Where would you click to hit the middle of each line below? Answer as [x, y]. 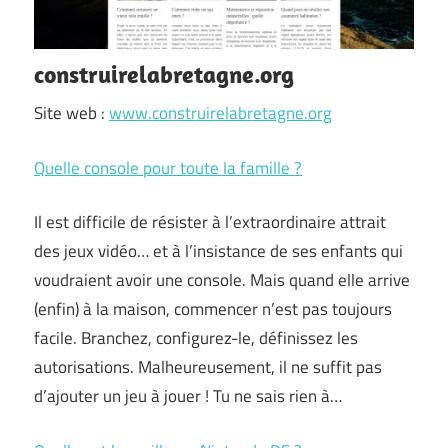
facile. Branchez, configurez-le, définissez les [196, 338]
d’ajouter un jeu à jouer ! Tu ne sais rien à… [188, 396]
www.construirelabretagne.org [220, 113]
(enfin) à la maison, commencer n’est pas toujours [213, 309]
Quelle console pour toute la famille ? [168, 167]
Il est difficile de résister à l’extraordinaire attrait [210, 222]
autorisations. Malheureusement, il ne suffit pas [208, 367]
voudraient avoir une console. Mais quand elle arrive [222, 280]
